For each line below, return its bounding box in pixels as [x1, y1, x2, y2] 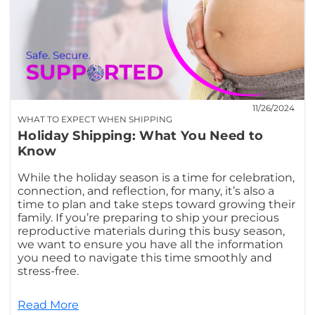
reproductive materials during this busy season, [18, 224, 285, 238]
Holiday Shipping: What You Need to [18, 127, 264, 143]
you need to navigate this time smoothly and [18, 250, 272, 264]
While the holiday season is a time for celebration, [18, 170, 295, 184]
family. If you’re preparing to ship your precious [18, 210, 279, 224]
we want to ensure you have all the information [18, 237, 283, 251]
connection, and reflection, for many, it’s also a [18, 184, 274, 198]
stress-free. [18, 264, 79, 278]
